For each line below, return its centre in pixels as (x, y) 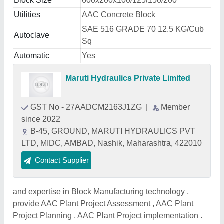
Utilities (27, 15)
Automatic (32, 56)
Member (175, 107)
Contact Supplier (62, 160)
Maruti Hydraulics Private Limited (128, 78)
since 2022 (41, 119)
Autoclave (32, 35)
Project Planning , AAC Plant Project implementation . (108, 216)
